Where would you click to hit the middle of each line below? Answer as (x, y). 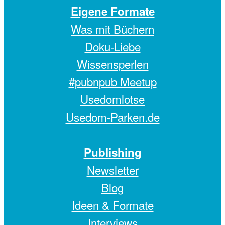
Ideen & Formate (113, 205)
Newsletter (113, 170)
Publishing (113, 152)
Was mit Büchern (113, 28)
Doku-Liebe (113, 46)
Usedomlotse (113, 99)
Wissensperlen (113, 64)
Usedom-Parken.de (113, 116)
